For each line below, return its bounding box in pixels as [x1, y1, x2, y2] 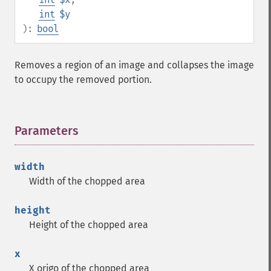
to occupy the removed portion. [15, 74, 152, 85]
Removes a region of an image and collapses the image [15, 59, 254, 71]
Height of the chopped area [29, 219, 148, 230]
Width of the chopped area [29, 175, 145, 187]
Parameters [15, 123, 79, 138]
